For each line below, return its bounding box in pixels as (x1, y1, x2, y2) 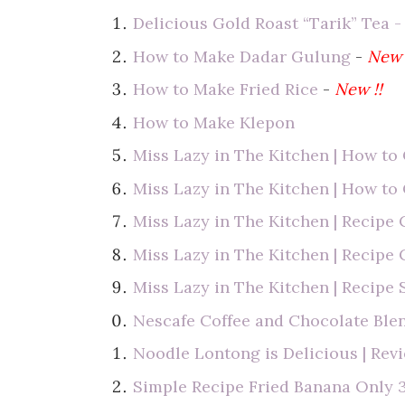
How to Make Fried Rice (133, 79, 319, 99)
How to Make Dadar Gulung (133, 45, 352, 67)
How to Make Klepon (133, 111, 296, 133)
